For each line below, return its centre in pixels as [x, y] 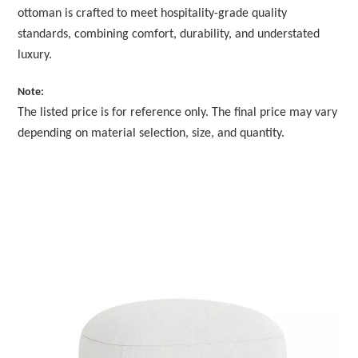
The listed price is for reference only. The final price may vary [178, 112]
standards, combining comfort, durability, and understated [169, 34]
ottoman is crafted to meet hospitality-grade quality [153, 13]
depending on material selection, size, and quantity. [151, 133]
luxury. [35, 55]
